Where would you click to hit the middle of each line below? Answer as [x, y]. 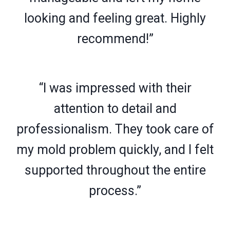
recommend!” [115, 39]
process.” [115, 190]
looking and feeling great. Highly [115, 18]
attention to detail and [115, 108]
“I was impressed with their [115, 88]
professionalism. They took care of [115, 129]
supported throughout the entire [115, 170]
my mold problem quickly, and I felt [115, 149]
